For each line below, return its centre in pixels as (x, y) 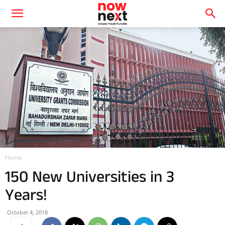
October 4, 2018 (27, 212)
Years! (26, 195)
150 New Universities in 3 (90, 177)
